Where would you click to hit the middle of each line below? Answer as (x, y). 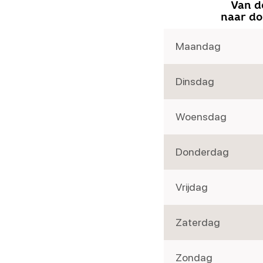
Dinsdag (195, 81)
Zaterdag (198, 222)
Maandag (198, 46)
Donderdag (202, 152)
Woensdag (201, 117)
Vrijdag (191, 187)
